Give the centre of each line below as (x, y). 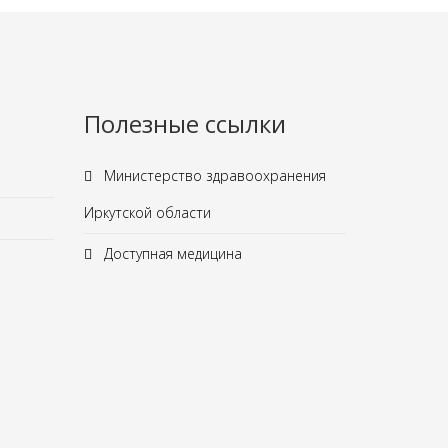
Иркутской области (147, 212)
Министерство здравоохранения (212, 175)
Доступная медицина (170, 253)
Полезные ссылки (184, 123)
